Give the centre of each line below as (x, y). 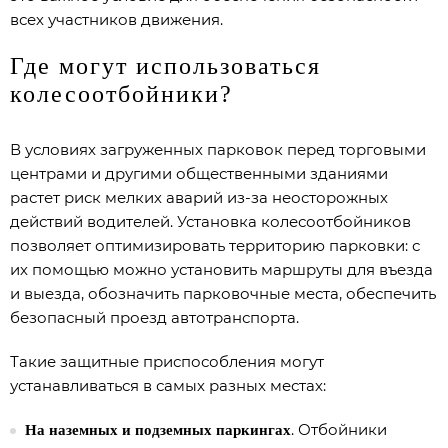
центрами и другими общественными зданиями (199, 173)
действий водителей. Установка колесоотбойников (210, 221)
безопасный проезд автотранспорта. (154, 317)
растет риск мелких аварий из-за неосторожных (199, 197)
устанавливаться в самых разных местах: (168, 385)
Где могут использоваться (165, 66)
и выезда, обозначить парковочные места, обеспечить (223, 293)
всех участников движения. (116, 19)
